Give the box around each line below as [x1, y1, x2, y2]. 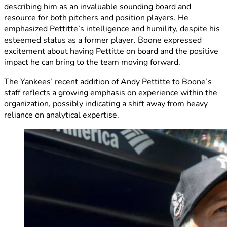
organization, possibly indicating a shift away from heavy [4, 98, 208, 109]
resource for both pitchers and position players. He [4, 12, 188, 23]
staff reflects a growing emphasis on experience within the [4, 87, 217, 98]
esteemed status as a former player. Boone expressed [4, 34, 202, 46]
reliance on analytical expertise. [4, 109, 119, 121]
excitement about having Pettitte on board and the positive [4, 45, 218, 57]
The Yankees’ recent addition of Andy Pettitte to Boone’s [4, 75, 212, 87]
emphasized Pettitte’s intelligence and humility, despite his [4, 23, 220, 34]
